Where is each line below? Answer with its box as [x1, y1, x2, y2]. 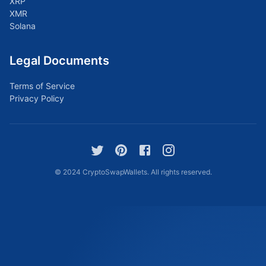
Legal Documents [9, 53, 109, 68]
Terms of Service [9, 81, 75, 91]
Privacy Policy [9, 93, 64, 103]
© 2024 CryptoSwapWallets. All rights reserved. [54, 167, 212, 176]
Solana [9, 21, 36, 31]
